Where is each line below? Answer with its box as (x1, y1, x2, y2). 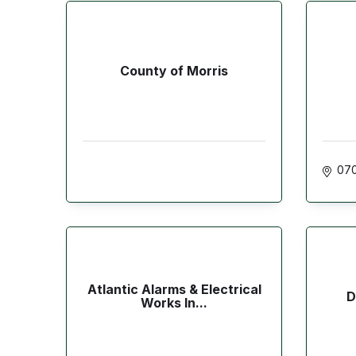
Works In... (141, 295, 207, 311)
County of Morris (120, 62, 228, 79)
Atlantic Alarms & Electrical (87, 281, 261, 298)
